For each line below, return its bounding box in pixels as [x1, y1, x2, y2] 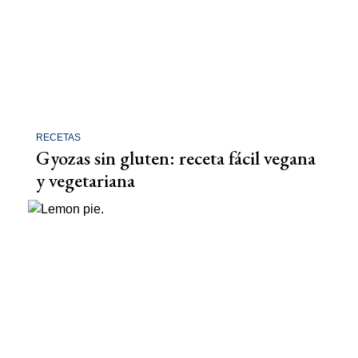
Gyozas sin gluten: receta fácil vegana [36, 145, 316, 170]
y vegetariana [36, 167, 135, 193]
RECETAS [36, 131, 81, 143]
